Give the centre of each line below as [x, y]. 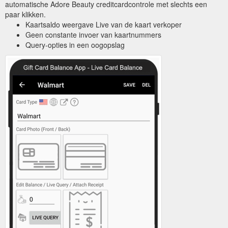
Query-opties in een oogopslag [75, 45]
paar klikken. [25, 14]
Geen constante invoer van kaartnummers [93, 34]
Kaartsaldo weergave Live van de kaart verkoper [104, 24]
